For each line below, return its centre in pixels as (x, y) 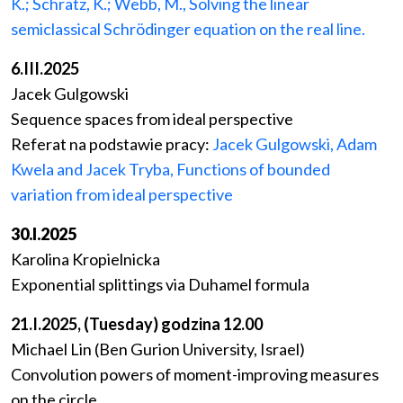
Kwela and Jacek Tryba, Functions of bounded (170, 170)
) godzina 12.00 (208, 324)
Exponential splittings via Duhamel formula (160, 285)
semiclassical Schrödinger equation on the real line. (188, 29)
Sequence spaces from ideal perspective (152, 119)
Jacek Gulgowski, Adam (295, 144)
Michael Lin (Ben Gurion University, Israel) (158, 349)
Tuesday (121, 324)
